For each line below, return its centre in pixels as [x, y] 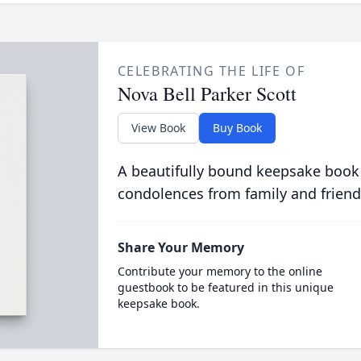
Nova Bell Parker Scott [207, 93]
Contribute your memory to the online [220, 271]
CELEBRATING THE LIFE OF [211, 71]
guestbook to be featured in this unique [225, 287]
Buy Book [237, 128]
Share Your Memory [180, 247]
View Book [158, 128]
